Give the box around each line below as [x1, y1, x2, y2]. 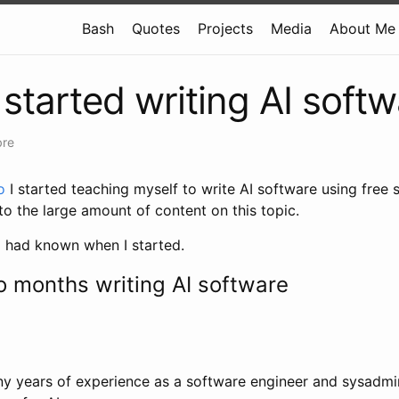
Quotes [132, 20, 180, 37]
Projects [198, 20, 253, 37]
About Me [330, 20, 395, 37]
